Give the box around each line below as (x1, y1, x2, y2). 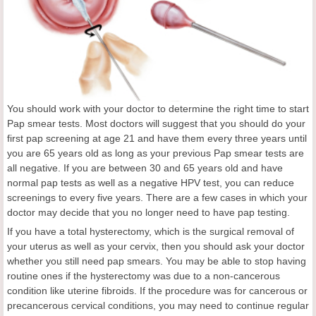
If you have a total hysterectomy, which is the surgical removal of (7, 226, 294, 238)
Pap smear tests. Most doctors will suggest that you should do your (7, 118, 305, 130)
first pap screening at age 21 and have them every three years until (7, 133, 307, 145)
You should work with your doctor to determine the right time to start (7, 103, 309, 115)
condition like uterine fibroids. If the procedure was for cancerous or (7, 285, 308, 297)
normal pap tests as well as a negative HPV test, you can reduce (7, 177, 294, 189)
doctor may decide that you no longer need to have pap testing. (7, 207, 290, 219)
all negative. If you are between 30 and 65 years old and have (7, 162, 283, 174)
